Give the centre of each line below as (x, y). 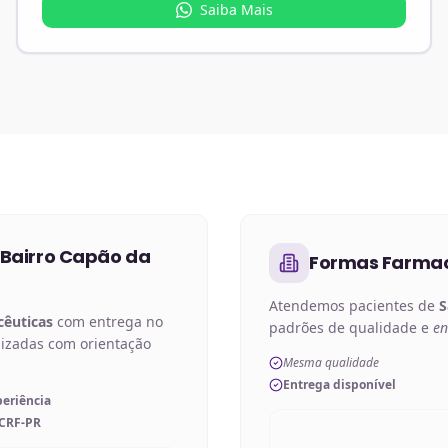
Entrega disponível (339, 384)
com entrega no (108, 321)
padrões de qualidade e (351, 327)
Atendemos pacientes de (354, 305)
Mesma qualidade (331, 362)
